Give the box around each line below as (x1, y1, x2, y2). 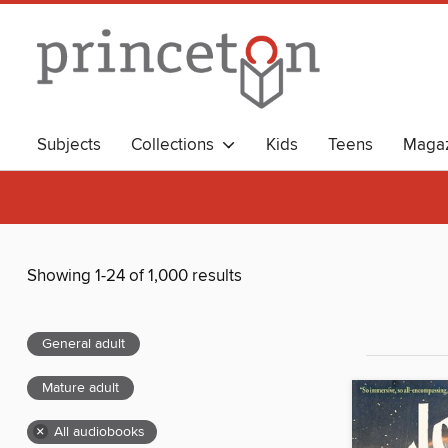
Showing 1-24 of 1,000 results (27, 265, 242, 288)
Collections (131, 134, 222, 156)
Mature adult (42, 379, 119, 398)
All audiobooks (54, 423, 145, 442)
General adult (42, 335, 125, 354)
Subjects (37, 134, 101, 156)
